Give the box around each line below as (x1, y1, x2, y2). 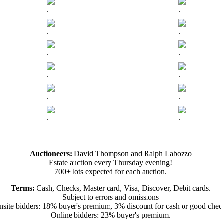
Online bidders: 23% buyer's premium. (50, 211, 171, 220)
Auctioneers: (29, 149, 74, 158)
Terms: (10, 184, 37, 193)
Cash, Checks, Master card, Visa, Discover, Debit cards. (36, 184, 211, 193)
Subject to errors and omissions (62, 193, 159, 202)
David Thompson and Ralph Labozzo (74, 149, 192, 158)
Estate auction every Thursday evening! (49, 158, 172, 167)
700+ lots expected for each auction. (54, 167, 167, 176)
